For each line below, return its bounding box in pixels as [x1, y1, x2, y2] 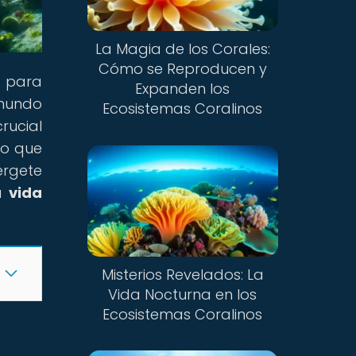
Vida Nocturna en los [108, 284, 257, 304]
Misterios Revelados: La [101, 264, 264, 284]
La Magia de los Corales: [95, 39, 270, 60]
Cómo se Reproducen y [98, 59, 267, 79]
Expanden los [135, 79, 230, 99]
